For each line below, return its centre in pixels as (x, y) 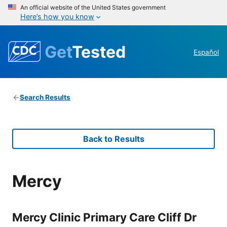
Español (206, 52)
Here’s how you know (57, 16)
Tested (99, 52)
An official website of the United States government (93, 7)
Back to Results (113, 139)
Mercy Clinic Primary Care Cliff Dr (104, 217)
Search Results (45, 98)
